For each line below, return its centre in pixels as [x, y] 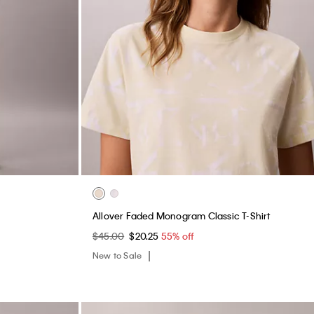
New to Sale [118, 255]
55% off [178, 235]
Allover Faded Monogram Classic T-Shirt [182, 215]
